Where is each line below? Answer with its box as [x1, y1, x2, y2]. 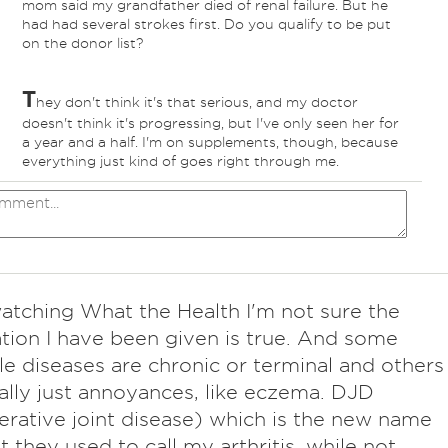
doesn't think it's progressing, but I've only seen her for [21, 116, 399, 131]
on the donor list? [21, 36, 143, 51]
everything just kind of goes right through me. [21, 154, 339, 169]
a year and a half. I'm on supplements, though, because [21, 135, 398, 150]
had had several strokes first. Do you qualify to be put [21, 17, 391, 32]
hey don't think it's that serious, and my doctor [35, 95, 358, 110]
